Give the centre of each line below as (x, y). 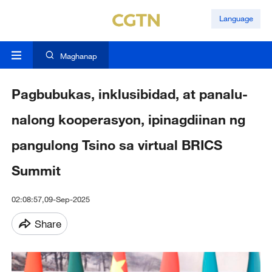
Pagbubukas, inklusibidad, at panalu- (129, 94)
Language (236, 19)
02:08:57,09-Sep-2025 (50, 199)
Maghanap (78, 56)
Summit (36, 171)
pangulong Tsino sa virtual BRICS (117, 145)
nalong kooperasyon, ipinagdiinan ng (128, 120)
